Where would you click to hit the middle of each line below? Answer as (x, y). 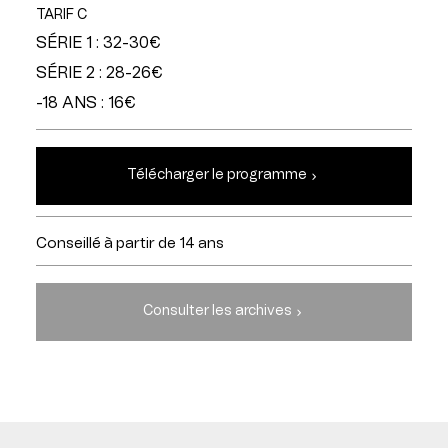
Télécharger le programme (217, 175)
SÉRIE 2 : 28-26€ (98, 73)
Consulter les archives (217, 311)
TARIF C (61, 15)
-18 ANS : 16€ (85, 103)
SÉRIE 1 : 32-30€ (97, 43)
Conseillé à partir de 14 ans (129, 244)
